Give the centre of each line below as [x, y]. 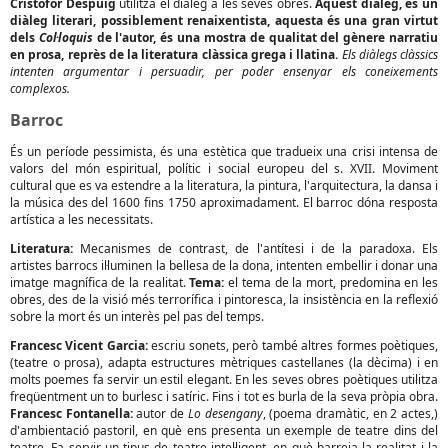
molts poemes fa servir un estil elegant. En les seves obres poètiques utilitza [224, 379]
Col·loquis [65, 37]
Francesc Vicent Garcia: [79, 345]
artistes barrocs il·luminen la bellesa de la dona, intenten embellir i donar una [224, 265]
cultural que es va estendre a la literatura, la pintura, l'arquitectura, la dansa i [224, 185]
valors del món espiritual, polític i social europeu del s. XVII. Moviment [224, 168]
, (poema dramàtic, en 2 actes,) [350, 413]
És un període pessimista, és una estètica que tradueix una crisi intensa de [224, 151]
